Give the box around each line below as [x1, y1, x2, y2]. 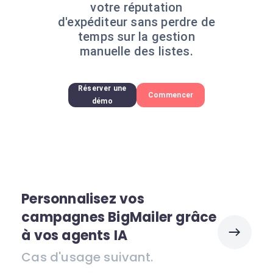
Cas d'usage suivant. [21, 249, 153, 266]
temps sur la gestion [78, 29, 195, 44]
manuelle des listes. [80, 44, 193, 58]
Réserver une [77, 84, 127, 93]
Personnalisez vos [21, 190, 144, 208]
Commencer [147, 90, 194, 99]
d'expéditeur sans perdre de [57, 15, 216, 29]
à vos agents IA [21, 226, 128, 245]
